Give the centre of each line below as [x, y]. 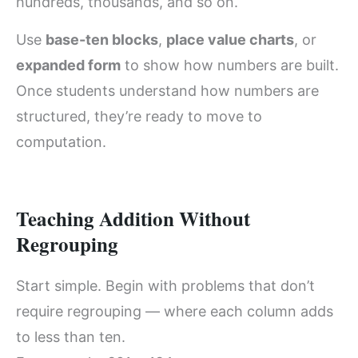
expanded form [68, 65]
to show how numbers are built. [230, 65]
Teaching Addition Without [133, 219]
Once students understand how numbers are [167, 90]
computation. [61, 141]
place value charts [230, 39]
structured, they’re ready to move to [139, 116]
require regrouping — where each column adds [175, 312]
